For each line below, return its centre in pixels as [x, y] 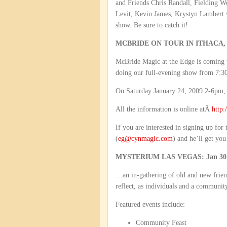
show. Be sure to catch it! [152, 25]
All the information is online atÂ [164, 109]
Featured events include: [150, 204]
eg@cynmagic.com [145, 139]
